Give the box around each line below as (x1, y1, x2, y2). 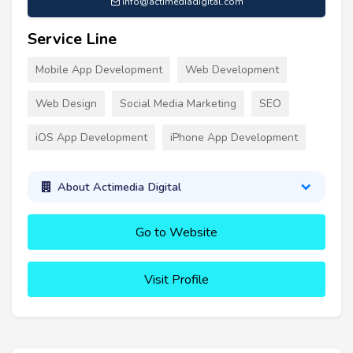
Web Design (35, 95, 97, 111)
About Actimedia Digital (57, 179, 181, 195)
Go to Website (136, 224, 217, 242)
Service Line (28, 28, 117, 50)
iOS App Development (35, 129, 147, 145)
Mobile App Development (35, 61, 162, 77)
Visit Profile (144, 271, 209, 289)
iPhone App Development (170, 129, 298, 145)
